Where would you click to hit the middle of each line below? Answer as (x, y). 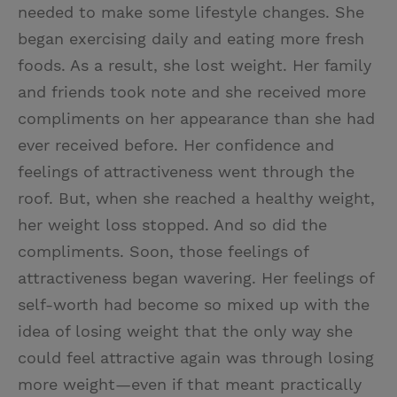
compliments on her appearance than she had (196, 119)
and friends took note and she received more (192, 92)
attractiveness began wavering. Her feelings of (196, 278)
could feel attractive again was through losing (196, 358)
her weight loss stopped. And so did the (172, 225)
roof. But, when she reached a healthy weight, (196, 198)
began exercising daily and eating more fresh (191, 39)
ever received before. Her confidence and (176, 145)
